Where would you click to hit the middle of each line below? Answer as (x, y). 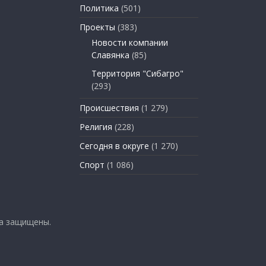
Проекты (97, 27)
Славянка (110, 55)
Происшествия (109, 107)
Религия (96, 126)
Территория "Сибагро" (137, 73)
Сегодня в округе (114, 145)
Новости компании (130, 42)
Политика (99, 8)
